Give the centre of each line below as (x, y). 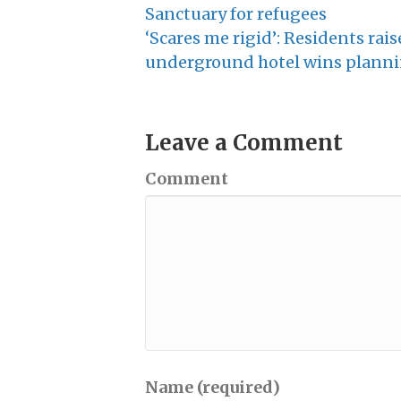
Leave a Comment (244, 143)
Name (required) (213, 388)
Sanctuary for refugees (236, 14)
